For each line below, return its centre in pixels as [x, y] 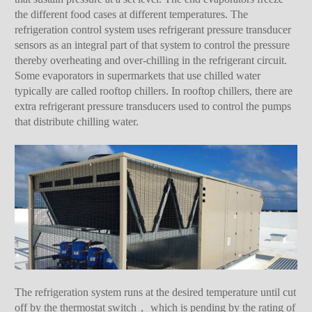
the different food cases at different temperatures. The [132, 15]
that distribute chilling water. [77, 122]
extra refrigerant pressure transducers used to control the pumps [153, 107]
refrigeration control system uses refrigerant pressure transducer [153, 30]
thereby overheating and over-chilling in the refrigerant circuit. [151, 61]
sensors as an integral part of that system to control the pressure [153, 45]
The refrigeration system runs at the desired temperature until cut [156, 292]
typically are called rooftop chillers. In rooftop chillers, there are [154, 91]
